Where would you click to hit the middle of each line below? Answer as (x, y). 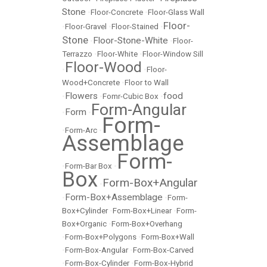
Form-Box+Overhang (147, 224)
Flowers (81, 96)
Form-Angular (139, 110)
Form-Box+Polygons (101, 237)
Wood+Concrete (91, 83)
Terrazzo (77, 54)
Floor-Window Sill (173, 54)
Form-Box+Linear (142, 211)
